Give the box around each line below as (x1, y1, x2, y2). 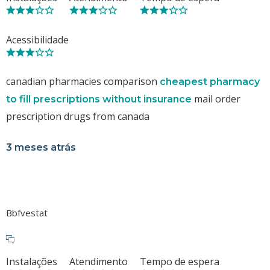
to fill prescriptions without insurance (6, 93, 192, 105)
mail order (192, 92, 240, 105)
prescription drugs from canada (6, 109, 149, 123)
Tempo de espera (140, 254, 219, 268)
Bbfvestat (6, 206, 48, 219)
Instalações (6, 254, 57, 268)
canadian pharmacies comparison (6, 74, 160, 88)
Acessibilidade (6, 33, 69, 46)
